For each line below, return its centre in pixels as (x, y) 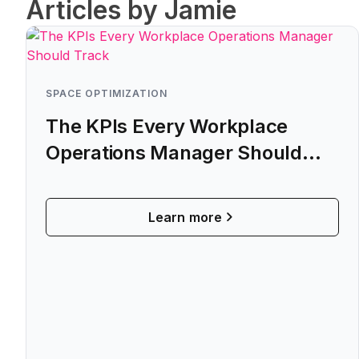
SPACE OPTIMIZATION (107, 93)
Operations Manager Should (174, 153)
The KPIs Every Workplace (167, 126)
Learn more (185, 217)
